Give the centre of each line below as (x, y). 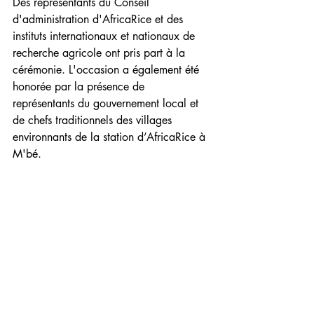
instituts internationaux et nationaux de (105, 36)
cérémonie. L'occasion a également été (108, 70)
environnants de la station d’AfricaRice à (111, 137)
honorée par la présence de (80, 87)
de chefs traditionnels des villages (94, 121)
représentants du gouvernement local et (107, 104)
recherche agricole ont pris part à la (101, 53)
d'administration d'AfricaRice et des (100, 20)
